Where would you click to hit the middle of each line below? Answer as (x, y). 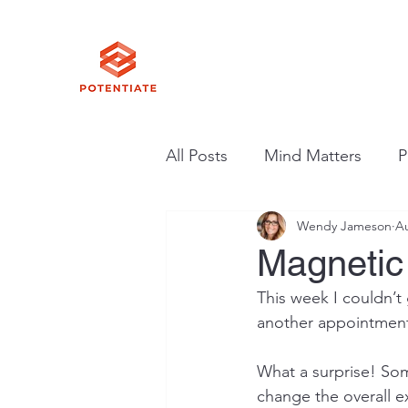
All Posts (197, 155)
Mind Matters (313, 155)
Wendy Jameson (344, 225)
